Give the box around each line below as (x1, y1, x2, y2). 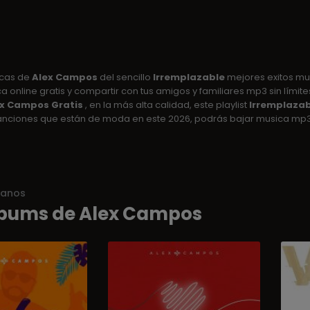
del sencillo (97, 71, 153, 84)
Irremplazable (152, 71, 225, 84)
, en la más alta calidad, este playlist (82, 98, 249, 111)
